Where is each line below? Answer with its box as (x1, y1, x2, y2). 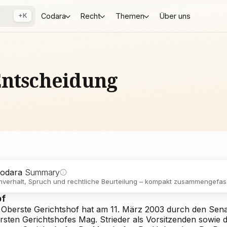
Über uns (159, 12, 191, 20)
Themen (115, 12, 144, 20)
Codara (41, 12, 66, 20)
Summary (25, 167, 60, 177)
